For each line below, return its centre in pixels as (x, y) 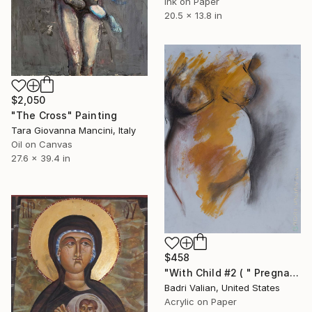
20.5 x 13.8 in (193, 16)
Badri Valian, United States (222, 288)
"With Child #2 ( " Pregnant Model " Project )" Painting (295, 273)
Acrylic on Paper (201, 302)
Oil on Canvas (42, 145)
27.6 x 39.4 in (41, 158)
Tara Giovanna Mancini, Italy (73, 131)
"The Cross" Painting (64, 116)
